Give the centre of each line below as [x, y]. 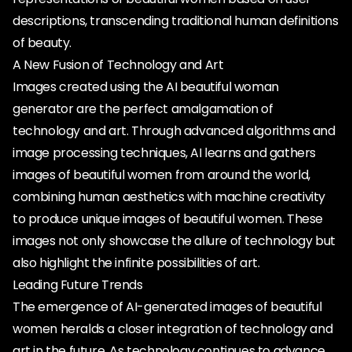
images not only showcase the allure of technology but [174, 241]
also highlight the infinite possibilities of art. [136, 263]
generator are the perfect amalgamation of [143, 109]
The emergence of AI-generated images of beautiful [167, 307]
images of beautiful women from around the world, [161, 175]
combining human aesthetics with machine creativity [169, 197]
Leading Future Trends [78, 285]
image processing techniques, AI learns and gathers [165, 153]
